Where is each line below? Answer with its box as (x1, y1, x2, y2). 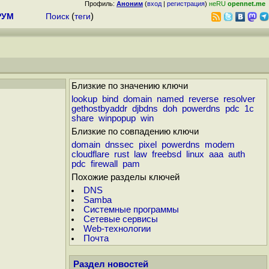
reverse (189, 94, 219, 104)
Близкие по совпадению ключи (71, 127, 199, 136)
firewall (91, 159, 118, 169)
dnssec (105, 140, 134, 150)
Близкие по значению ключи (71, 81, 188, 91)
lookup (71, 94, 97, 104)
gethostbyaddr (71, 104, 127, 113)
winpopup (98, 113, 136, 123)
